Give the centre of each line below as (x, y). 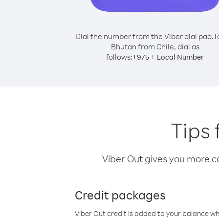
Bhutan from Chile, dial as (155, 46)
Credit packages (120, 195)
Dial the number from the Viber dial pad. (144, 36)
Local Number (180, 57)
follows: (119, 57)
